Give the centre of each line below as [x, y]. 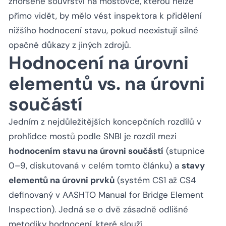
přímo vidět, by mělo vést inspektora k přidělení [105, 16]
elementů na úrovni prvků [62, 180]
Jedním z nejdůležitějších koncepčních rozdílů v [105, 122]
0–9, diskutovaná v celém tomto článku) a [95, 166]
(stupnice [184, 151]
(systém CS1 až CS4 [155, 180]
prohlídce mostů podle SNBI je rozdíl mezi [93, 136]
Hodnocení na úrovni [99, 63]
